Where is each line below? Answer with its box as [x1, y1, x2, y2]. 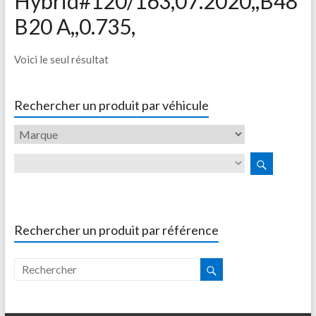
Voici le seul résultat [13, 53, 109, 66]
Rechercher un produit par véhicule [13, 97, 209, 113]
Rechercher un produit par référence [13, 222, 219, 238]
